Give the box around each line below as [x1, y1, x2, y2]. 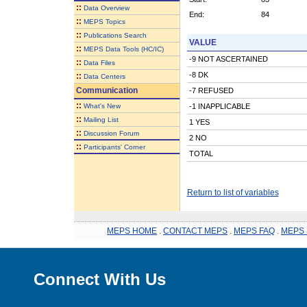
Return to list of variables [186, 187, 279, 197]
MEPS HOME [107, 225, 157, 236]
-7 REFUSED [188, 86, 234, 95]
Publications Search [83, 31, 147, 39]
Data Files [83, 58, 115, 66]
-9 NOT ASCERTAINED [188, 54, 268, 63]
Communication [73, 85, 138, 95]
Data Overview [83, 3, 130, 12]
